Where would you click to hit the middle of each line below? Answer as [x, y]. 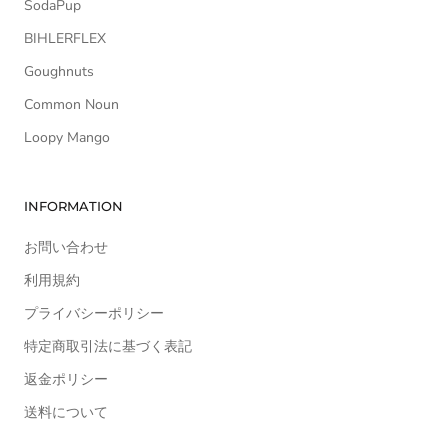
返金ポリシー [66, 380]
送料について [66, 413]
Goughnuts [59, 72]
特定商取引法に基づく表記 [108, 347]
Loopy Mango [67, 138]
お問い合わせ [66, 248]
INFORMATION [73, 206]
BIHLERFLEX [65, 39]
